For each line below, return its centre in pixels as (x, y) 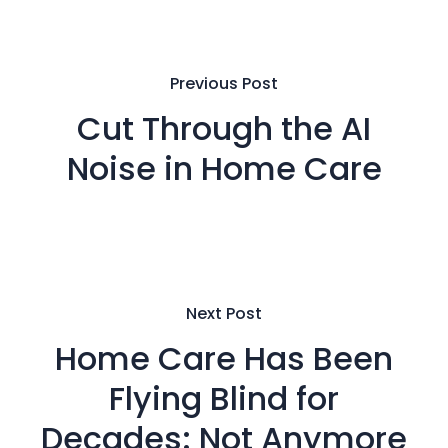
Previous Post (224, 83)
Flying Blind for (224, 398)
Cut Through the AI (224, 128)
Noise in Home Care (224, 168)
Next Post (224, 313)
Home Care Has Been (224, 358)
